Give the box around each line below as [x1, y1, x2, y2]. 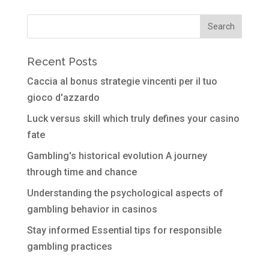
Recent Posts [26, 55, 97, 68]
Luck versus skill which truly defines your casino [26, 113, 240, 124]
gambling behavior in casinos [26, 204, 157, 215]
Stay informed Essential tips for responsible [26, 225, 222, 236]
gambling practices [26, 241, 112, 252]
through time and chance [26, 166, 137, 178]
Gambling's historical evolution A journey [26, 150, 207, 162]
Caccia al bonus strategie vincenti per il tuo [26, 76, 217, 87]
